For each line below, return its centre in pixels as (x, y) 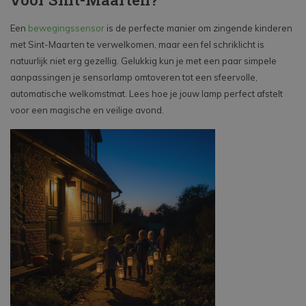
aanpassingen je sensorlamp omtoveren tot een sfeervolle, (134, 78)
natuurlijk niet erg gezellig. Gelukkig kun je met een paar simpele (143, 61)
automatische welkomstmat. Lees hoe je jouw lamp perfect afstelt (147, 94)
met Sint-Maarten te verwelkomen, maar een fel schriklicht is (137, 45)
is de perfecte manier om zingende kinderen (198, 28)
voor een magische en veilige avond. (87, 110)
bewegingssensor (66, 28)
